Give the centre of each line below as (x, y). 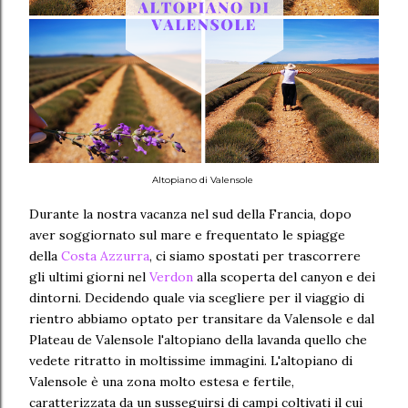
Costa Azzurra (105, 255)
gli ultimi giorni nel (89, 276)
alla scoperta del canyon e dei (284, 276)
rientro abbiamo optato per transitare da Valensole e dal (202, 318)
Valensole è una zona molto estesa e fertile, (162, 381)
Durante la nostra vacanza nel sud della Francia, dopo (190, 214)
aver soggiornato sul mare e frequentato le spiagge (187, 235)
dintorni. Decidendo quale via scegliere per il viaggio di (197, 297)
